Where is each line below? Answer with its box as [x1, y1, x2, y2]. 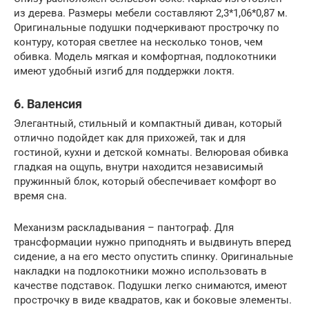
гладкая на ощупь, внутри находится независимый [14, 160, 263, 173]
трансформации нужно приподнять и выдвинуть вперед [14, 235, 291, 248]
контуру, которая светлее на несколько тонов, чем [14, 35, 263, 48]
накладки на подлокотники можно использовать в [14, 264, 267, 277]
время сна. [14, 189, 67, 202]
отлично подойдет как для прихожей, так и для [14, 131, 246, 144]
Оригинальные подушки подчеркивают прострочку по [14, 21, 279, 34]
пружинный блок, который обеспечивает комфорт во [14, 175, 277, 188]
